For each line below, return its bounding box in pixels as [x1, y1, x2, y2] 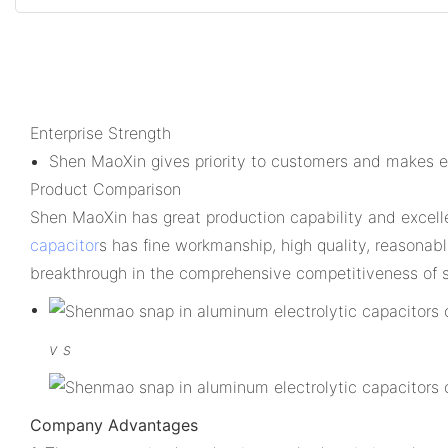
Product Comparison [30, 178, 181, 199]
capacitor [30, 234, 99, 255]
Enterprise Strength [30, 122, 171, 143]
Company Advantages [30, 414, 198, 435]
